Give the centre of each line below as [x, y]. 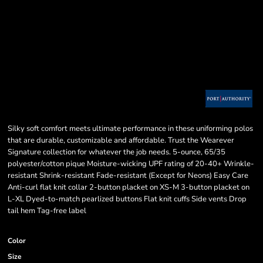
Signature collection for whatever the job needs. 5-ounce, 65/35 [117, 152]
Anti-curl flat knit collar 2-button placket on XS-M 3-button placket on [129, 187]
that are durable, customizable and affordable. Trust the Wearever [121, 140]
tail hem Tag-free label [47, 211]
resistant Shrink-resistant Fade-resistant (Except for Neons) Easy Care [128, 176]
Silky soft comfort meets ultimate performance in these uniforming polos [130, 129]
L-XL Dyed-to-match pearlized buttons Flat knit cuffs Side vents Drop [127, 199]
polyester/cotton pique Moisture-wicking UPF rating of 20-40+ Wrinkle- [131, 164]
